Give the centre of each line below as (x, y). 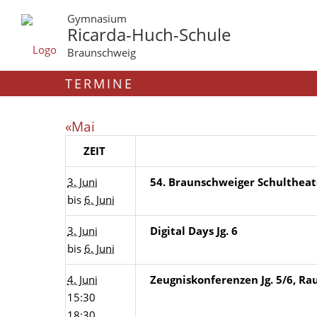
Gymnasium (97, 18)
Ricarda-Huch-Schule (149, 34)
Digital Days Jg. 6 (194, 231)
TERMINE (99, 83)
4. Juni (82, 279)
